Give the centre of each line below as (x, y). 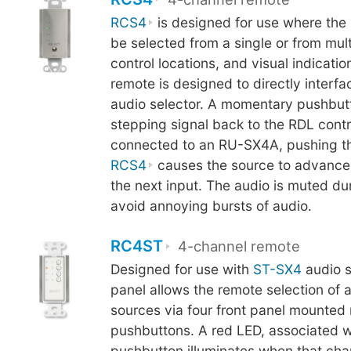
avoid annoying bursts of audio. (211, 206)
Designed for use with (181, 270)
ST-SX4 (277, 270)
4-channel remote (239, 246)
